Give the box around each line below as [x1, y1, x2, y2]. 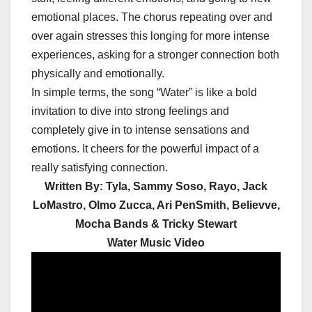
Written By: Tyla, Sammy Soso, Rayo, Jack [45, 180, 267, 193]
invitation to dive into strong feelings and [31, 105, 229, 118]
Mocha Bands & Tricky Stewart [75, 218, 237, 231]
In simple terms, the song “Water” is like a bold [31, 86, 257, 99]
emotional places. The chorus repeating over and [31, 11, 272, 24]
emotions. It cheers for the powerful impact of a [31, 143, 259, 155]
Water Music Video [107, 237, 205, 249]
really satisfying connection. [31, 162, 168, 174]
